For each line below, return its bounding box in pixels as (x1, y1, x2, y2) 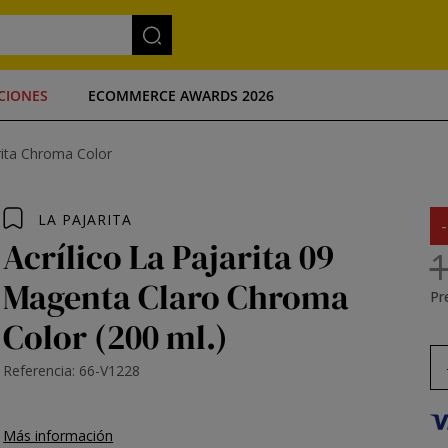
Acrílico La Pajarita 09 (3, 234, 335, 280)
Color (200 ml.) (3, 314, 229, 360)
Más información (3, 426, 114, 445)
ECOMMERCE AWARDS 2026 (88, 85, 274, 105)
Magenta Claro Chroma (3, 274, 350, 320)
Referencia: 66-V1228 (3, 361, 141, 380)
